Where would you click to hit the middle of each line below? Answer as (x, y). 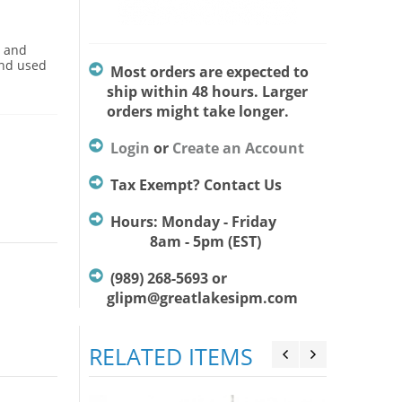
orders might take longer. (188, 111)
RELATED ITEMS (171, 356)
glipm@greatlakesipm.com (193, 298)
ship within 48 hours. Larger (198, 92)
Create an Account (238, 148)
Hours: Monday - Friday (195, 222)
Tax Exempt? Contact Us (196, 185)
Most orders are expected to (209, 72)
